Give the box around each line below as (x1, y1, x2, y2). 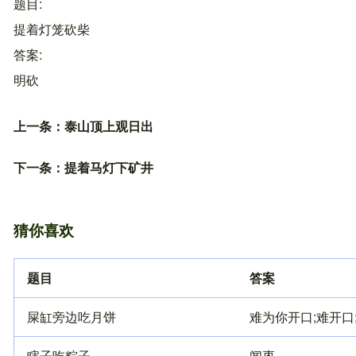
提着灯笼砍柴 (14, 19, 90, 38)
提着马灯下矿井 (64, 157, 153, 176)
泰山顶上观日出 (64, 116, 153, 135)
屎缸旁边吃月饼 (27, 307, 116, 326)
